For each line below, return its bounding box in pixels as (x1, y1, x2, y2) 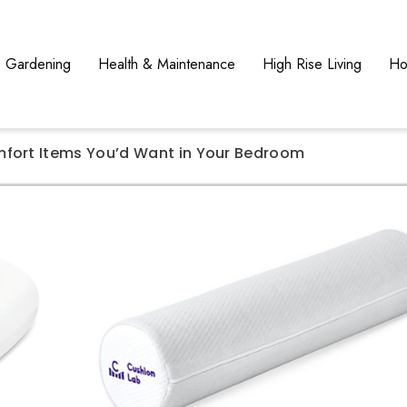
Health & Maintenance (97, 54, 235, 75)
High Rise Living (262, 54, 362, 75)
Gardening (5, 54, 71, 75)
